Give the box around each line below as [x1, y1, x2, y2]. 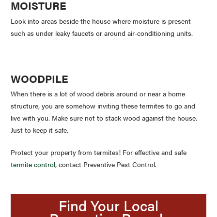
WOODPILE [11, 70, 69, 86]
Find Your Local [59, 195, 158, 216]
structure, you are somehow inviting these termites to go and [11, 101, 196, 111]
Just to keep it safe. [11, 125, 69, 135]
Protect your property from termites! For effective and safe [11, 147, 187, 157]
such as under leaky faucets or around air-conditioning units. [11, 28, 193, 38]
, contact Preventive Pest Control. [55, 159, 157, 170]
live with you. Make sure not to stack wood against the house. [11, 113, 198, 123]
